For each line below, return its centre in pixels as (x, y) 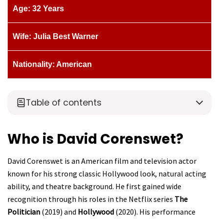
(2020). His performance (155, 212)
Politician (24, 212)
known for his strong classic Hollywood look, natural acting (107, 174)
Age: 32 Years (38, 8)
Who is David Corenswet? (95, 139)
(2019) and (59, 212)
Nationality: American (52, 64)
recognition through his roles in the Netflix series (91, 199)
